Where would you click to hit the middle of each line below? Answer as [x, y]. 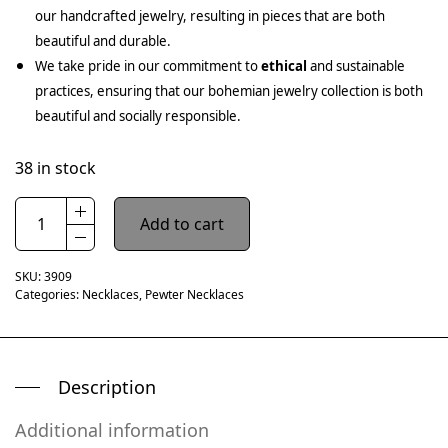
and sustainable [356, 65]
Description [107, 386]
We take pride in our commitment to [148, 65]
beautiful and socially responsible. [138, 115]
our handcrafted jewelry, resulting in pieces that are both [210, 15]
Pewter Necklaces [194, 294]
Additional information [112, 429]
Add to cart [182, 223]
